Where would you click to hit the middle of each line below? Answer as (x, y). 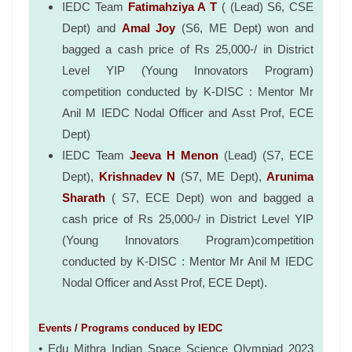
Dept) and (92, 27)
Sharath (84, 197)
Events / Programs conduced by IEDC (130, 328)
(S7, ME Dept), (221, 176)
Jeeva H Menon (174, 155)
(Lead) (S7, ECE (266, 155)
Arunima (290, 176)
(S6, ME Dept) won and (244, 27)
